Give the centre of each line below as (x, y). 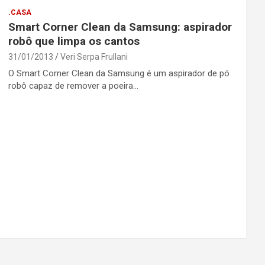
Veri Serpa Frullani (94, 56)
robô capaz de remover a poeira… (73, 85)
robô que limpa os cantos (74, 41)
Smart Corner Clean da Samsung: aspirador (120, 27)
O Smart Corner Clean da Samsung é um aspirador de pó (119, 73)
